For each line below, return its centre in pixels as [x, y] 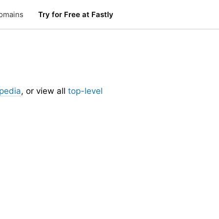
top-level [85, 91]
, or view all [44, 91]
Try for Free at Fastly [76, 14]
